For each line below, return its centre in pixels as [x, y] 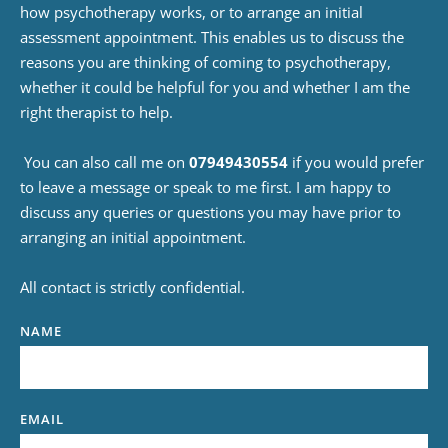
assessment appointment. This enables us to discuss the [212, 36]
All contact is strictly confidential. [132, 286]
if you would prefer [356, 161]
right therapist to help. [96, 111]
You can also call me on [106, 161]
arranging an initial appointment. [133, 236]
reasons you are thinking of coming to [152, 61]
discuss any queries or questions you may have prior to [210, 211]
